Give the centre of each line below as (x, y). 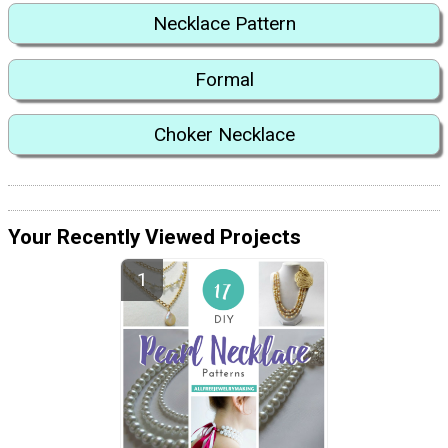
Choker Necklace (224, 135)
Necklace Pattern (224, 24)
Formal (224, 79)
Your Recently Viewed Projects (154, 237)
